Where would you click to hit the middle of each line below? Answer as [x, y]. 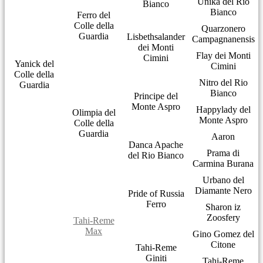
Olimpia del [94, 112]
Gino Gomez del [223, 234]
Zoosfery [223, 217]
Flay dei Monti [223, 55]
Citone [223, 244]
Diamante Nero [223, 190]
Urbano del [223, 180]
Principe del [156, 96]
